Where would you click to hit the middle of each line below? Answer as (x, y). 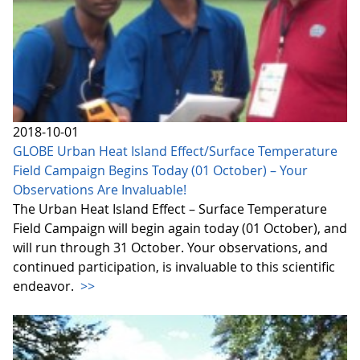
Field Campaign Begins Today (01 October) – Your (160, 171)
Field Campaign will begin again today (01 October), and (180, 229)
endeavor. (45, 286)
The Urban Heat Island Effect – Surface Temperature (170, 209)
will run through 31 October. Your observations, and (170, 248)
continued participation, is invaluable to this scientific (174, 267)
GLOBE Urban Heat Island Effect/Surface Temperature (175, 151)
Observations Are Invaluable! (100, 190)
